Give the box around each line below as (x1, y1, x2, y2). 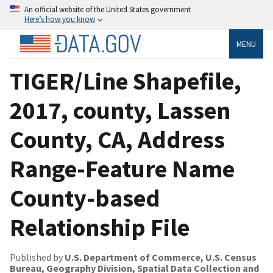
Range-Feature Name (10, 153, 235, 184)
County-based (10, 182, 160, 213)
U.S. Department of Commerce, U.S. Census (65, 250, 257, 263)
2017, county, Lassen (10, 94, 230, 126)
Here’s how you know (24, 14, 95, 24)
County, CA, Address (10, 124, 225, 155)
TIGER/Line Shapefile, (10, 65, 241, 96)
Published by (10, 250, 65, 263)
